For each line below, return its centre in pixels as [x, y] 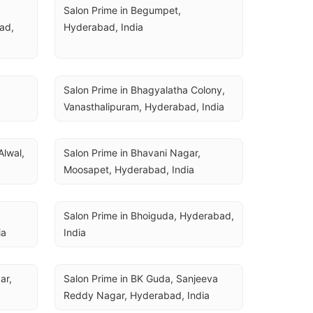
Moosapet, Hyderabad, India [129, 169]
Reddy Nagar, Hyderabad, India [137, 295]
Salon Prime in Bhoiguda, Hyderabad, [149, 216]
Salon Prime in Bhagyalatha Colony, [144, 90]
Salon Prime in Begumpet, [122, 10]
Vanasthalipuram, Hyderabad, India [144, 107]
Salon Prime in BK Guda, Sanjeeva [141, 278]
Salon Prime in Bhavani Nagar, [132, 153]
